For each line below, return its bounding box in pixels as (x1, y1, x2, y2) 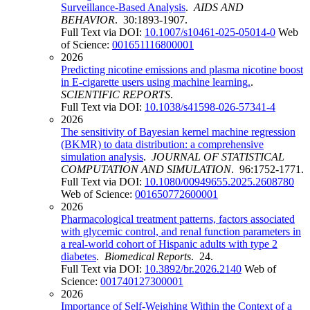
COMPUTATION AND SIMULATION (61, 163, 231, 176)
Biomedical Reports (104, 250, 191, 263)
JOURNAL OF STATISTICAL (152, 151, 284, 163)
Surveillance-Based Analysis (61, 1, 185, 14)
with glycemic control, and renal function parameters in (61, 226, 301, 238)
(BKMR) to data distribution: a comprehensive (61, 138, 264, 151)
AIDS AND (194, 1, 244, 14)
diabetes (61, 250, 96, 263)
